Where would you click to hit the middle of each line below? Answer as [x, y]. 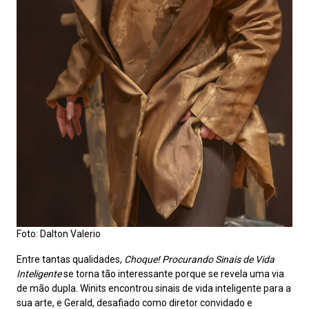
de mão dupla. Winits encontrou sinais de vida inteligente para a [154, 289]
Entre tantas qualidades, [70, 260]
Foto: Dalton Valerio [59, 234]
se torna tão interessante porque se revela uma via [173, 274]
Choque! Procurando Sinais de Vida [199, 260]
